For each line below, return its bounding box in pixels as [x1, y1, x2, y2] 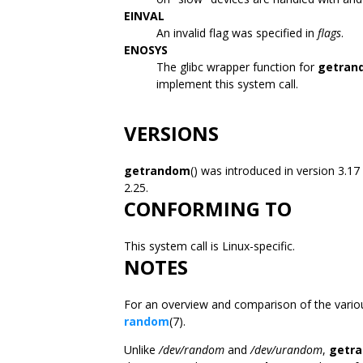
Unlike [124, 342, 159, 357]
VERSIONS [124, 120, 219, 147]
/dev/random [159, 342, 224, 357]
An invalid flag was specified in [156, 25, 318, 41]
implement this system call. [156, 76, 298, 92]
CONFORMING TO [124, 195, 292, 222]
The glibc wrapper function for [156, 59, 318, 75]
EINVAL [124, 8, 164, 23]
